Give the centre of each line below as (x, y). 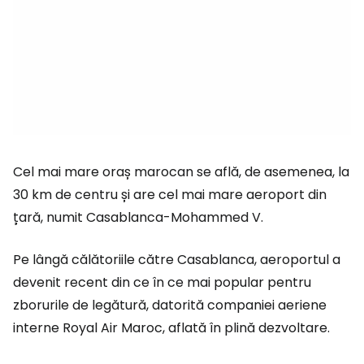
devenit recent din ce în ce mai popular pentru (162, 282)
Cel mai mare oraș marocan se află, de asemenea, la (181, 172)
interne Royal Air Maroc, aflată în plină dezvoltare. (171, 328)
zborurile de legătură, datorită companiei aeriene (170, 305)
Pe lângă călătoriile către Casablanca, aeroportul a (177, 260)
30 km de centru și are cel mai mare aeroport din (170, 195)
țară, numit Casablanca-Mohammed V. (138, 217)
